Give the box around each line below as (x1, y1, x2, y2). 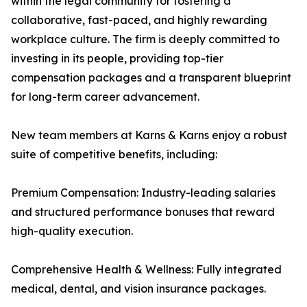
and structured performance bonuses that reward (11, 205, 275, 219)
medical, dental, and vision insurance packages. (11, 282, 266, 296)
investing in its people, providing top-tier (11, 51, 223, 66)
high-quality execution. (11, 224, 133, 238)
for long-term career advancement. (11, 90, 199, 104)
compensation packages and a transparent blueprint (11, 71, 291, 85)
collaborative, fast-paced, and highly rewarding (11, 13, 267, 27)
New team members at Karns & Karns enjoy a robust (11, 128, 287, 143)
